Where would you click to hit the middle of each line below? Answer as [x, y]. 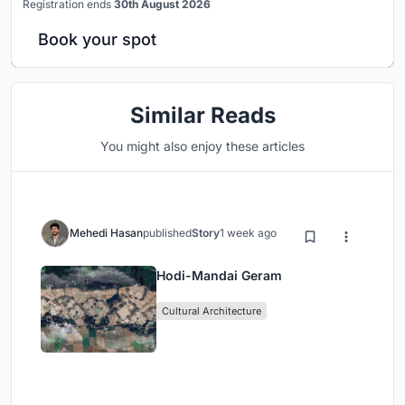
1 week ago [248, 232]
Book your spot [97, 39]
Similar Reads [202, 115]
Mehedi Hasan [106, 232]
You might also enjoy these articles [202, 146]
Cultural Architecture [212, 311]
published [167, 232]
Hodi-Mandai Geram [219, 275]
